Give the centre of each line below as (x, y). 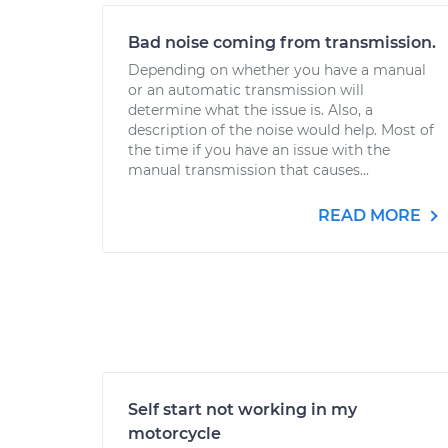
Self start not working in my (242, 409)
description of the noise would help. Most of (281, 130)
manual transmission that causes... (248, 170)
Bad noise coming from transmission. (282, 42)
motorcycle (174, 433)
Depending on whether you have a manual (277, 70)
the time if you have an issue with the (259, 150)
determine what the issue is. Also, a (250, 110)
